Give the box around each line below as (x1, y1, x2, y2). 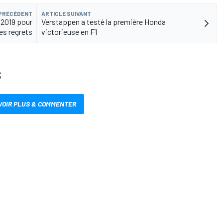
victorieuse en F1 (41, 26, 97, 36)
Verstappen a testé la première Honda (41, 16, 166, 26)
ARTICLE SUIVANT (41, 9, 91, 17)
